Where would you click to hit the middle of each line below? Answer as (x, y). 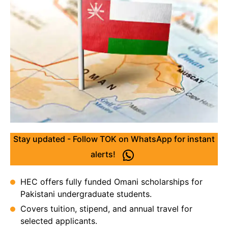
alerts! (104, 154)
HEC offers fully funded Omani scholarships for (111, 182)
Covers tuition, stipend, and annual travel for (106, 209)
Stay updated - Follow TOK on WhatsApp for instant (114, 139)
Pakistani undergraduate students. (86, 194)
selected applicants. (59, 221)
